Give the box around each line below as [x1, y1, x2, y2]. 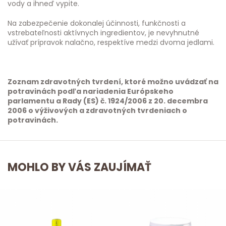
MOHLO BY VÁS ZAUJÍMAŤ [8, 159, 151, 175]
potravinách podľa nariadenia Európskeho [8, 86, 174, 96]
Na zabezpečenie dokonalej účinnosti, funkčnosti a [8, 18, 186, 28]
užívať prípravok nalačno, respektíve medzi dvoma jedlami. [8, 37, 214, 47]
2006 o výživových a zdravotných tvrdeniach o [8, 105, 187, 116]
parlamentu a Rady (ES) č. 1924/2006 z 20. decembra [8, 96, 208, 106]
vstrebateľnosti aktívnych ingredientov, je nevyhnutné [8, 28, 199, 38]
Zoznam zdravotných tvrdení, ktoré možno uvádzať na [8, 77, 218, 87]
